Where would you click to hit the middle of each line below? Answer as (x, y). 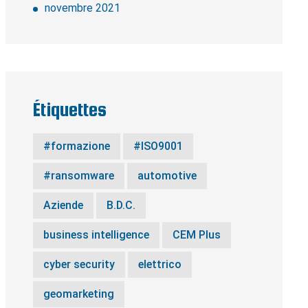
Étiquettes (69, 109)
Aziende (63, 205)
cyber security (79, 264)
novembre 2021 (82, 8)
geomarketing (78, 294)
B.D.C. (121, 205)
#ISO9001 (158, 146)
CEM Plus (196, 235)
